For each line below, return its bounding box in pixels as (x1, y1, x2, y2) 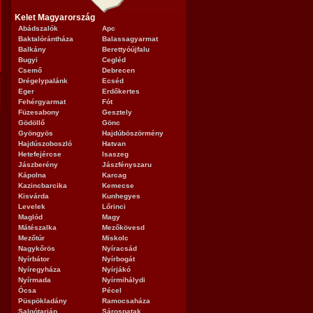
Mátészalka (18, 224, 57, 231)
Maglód (18, 213, 43, 221)
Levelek (18, 203, 45, 210)
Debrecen (102, 66, 135, 74)
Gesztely (102, 108, 132, 116)
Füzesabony (18, 108, 59, 116)
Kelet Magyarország (15, 13, 95, 22)
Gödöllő (18, 119, 45, 126)
